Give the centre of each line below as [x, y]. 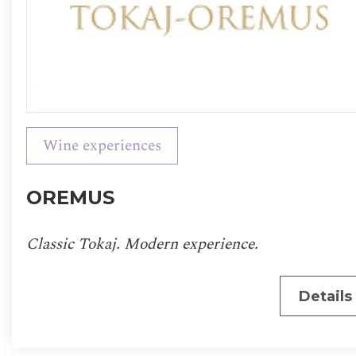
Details [325, 296]
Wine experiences [102, 145]
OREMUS [70, 197]
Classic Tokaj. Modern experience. [142, 244]
